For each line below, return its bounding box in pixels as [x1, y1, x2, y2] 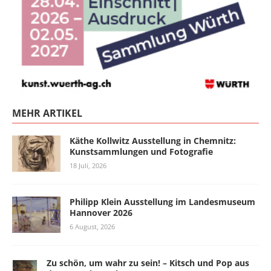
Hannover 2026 [70, 206, 132, 218]
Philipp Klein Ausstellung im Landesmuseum [70, 195, 255, 207]
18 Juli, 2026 [70, 160, 106, 170]
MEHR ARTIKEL [12, 106, 82, 120]
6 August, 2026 [70, 221, 115, 231]
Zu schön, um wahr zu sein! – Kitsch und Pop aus [47, 256, 249, 269]
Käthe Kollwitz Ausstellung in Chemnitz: [70, 134, 236, 146]
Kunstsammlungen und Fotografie [70, 145, 213, 157]
